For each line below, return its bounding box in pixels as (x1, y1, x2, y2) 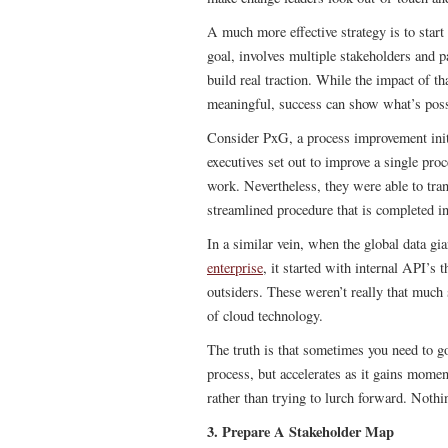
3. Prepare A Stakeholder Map (207, 421, 394, 442)
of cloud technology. (207, 306, 323, 325)
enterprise (207, 258, 263, 277)
